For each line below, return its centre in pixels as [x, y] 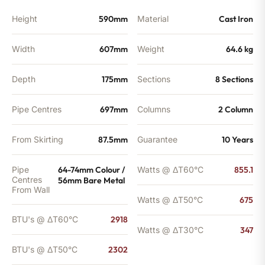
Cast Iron [236, 19]
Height [25, 18]
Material [153, 18]
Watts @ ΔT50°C [170, 199]
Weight [151, 49]
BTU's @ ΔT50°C [45, 249]
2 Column [236, 109]
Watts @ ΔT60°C [170, 169]
